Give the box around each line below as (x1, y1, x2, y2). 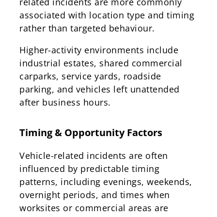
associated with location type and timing (19, 9, 194, 21)
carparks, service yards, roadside (19, 70, 161, 82)
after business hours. (19, 96, 111, 108)
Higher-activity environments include (19, 44, 178, 56)
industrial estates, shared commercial (19, 57, 183, 69)
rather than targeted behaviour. (19, 22, 155, 34)
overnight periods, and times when (19, 188, 170, 201)
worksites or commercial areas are (19, 201, 169, 214)
